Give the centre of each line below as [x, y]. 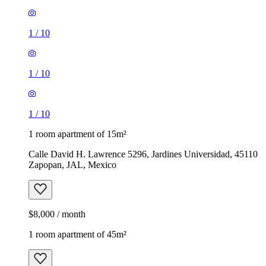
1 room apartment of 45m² [77, 234]
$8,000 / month [57, 214]
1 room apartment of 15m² [77, 134]
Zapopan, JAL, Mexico [72, 164]
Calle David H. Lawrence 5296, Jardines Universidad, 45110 [143, 154]
